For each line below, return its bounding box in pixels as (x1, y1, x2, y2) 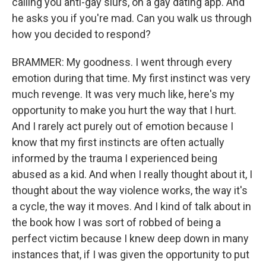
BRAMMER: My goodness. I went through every (12, 56, 232, 68)
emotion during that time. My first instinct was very (12, 72, 251, 84)
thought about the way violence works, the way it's (12, 184, 248, 197)
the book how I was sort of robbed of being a (12, 216, 221, 229)
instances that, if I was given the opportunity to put (12, 248, 249, 261)
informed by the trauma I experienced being (12, 152, 217, 164)
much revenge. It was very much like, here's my (12, 88, 235, 100)
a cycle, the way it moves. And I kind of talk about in (12, 200, 251, 213)
